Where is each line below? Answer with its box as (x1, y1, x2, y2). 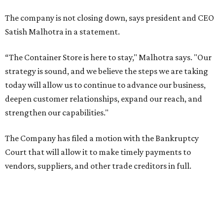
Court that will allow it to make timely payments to (5, 147, 191, 157)
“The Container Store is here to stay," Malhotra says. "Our (5, 52, 212, 62)
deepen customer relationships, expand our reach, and (5, 94, 202, 104)
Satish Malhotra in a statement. (5, 27, 120, 37)
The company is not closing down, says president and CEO (5, 13, 214, 23)
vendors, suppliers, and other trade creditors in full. (5, 161, 191, 171)
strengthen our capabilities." (5, 108, 109, 117)
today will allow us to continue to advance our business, (5, 80, 206, 90)
